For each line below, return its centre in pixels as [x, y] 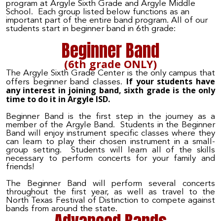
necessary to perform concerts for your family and [110, 158]
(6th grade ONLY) [110, 64]
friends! [20, 167]
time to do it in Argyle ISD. [58, 99]
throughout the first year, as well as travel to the [110, 192]
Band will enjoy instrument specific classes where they [110, 133]
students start [33, 29]
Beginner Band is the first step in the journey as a [110, 116]
